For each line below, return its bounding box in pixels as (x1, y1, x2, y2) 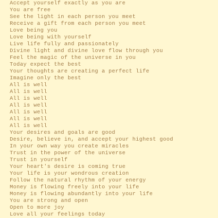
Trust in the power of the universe (10, 150, 126, 156)
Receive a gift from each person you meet (10, 20, 149, 26)
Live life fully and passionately (10, 41, 122, 47)
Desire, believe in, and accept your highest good (10, 136, 173, 142)
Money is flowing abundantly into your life (10, 191, 156, 197)
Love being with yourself (10, 34, 91, 40)
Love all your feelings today (10, 211, 105, 217)
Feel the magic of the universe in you (10, 54, 136, 60)
